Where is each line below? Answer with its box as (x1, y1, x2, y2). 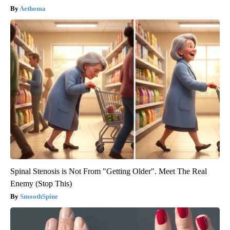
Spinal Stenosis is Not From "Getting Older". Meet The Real (10, 167, 207, 176)
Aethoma (20, 5, 46, 13)
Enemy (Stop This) (10, 179, 72, 188)
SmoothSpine (20, 193, 58, 201)
